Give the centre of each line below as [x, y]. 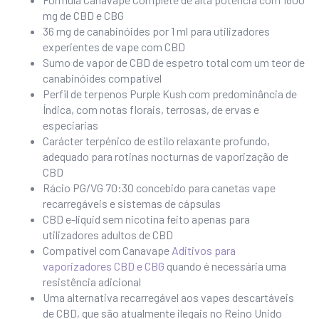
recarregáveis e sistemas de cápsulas [132, 203]
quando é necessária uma [225, 266]
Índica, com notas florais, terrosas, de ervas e [151, 109]
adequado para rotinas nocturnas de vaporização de [166, 156]
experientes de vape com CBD [114, 47]
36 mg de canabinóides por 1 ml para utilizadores [156, 31]
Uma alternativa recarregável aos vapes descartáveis [168, 297]
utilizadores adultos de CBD [108, 235]
